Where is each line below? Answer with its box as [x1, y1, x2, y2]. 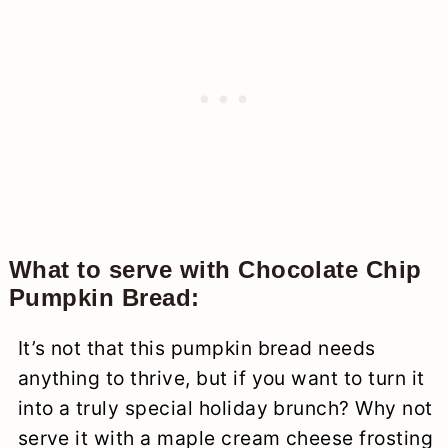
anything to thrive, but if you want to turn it [17, 365, 425, 390]
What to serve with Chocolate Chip [8, 255, 422, 283]
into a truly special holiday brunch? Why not [17, 395, 433, 420]
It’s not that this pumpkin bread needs [17, 335, 376, 360]
